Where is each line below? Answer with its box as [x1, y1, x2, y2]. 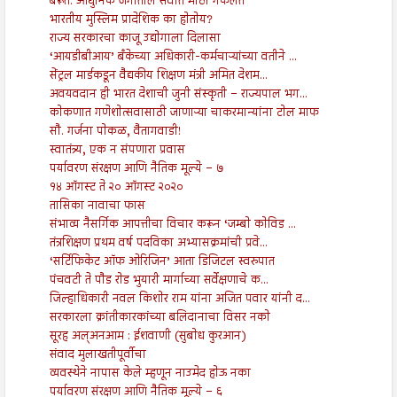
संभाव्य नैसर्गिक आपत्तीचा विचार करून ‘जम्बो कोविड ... [49, 215, 296, 236]
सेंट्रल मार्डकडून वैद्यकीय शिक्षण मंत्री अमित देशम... [49, 66, 268, 87]
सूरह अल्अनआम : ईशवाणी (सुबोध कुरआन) [49, 327, 246, 347]
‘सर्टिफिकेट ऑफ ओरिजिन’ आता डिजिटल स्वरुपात [49, 253, 275, 273]
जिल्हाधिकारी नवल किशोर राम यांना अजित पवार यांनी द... [49, 290, 310, 310]
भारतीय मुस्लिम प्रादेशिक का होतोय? [49, 11, 213, 31]
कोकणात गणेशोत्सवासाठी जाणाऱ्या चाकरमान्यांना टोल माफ [49, 104, 319, 124]
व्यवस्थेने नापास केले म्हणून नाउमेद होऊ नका [49, 364, 251, 385]
